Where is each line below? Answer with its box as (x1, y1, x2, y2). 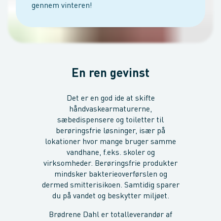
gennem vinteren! (32, 2, 92, 10)
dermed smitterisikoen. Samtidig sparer (41, 182, 180, 189)
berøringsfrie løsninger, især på (56, 127, 165, 135)
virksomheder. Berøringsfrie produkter (43, 160, 178, 168)
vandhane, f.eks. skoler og (66, 149, 155, 157)
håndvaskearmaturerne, (69, 106, 152, 113)
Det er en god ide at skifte (66, 95, 155, 103)
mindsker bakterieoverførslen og (54, 171, 167, 179)
